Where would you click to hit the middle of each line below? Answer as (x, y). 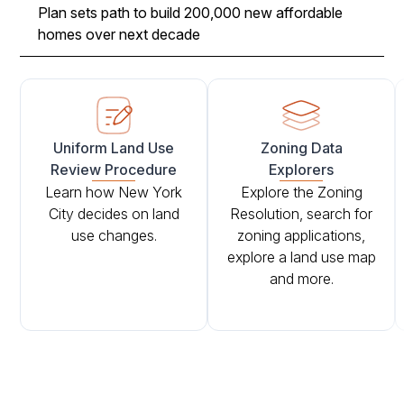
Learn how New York (114, 192)
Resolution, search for (302, 213)
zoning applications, (302, 235)
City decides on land (114, 213)
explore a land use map (301, 257)
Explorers (302, 169)
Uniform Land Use (114, 147)
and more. (301, 278)
